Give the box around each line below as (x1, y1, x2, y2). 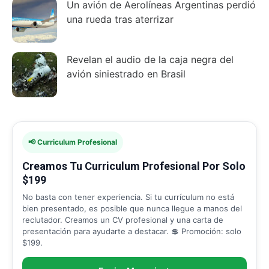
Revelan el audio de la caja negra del (67, 53, 234, 65)
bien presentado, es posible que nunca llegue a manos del (22, 203, 242, 213)
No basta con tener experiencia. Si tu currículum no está (22, 192, 234, 202)
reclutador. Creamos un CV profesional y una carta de (22, 214, 223, 225)
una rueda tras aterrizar (67, 13, 174, 25)
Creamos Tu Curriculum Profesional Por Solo (22, 159, 246, 172)
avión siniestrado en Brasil (67, 67, 186, 80)
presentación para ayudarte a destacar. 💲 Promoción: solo (22, 226, 241, 236)
